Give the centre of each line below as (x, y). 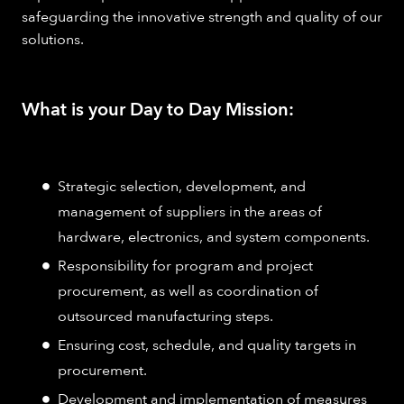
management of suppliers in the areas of (190, 211)
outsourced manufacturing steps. (165, 316)
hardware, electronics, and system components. (214, 237)
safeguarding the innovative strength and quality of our (202, 17)
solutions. (53, 39)
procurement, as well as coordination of (188, 291)
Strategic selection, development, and (182, 186)
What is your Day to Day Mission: (158, 109)
